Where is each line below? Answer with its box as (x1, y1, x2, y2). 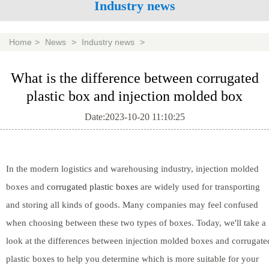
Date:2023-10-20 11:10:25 (84, 111, 185, 122)
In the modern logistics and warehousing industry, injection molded (6, 163, 259, 174)
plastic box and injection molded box (26, 88, 243, 104)
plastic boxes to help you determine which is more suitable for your (6, 253, 259, 264)
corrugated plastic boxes (47, 181, 138, 192)
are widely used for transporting (138, 181, 260, 192)
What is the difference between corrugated (10, 70, 259, 86)
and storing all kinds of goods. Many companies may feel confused (6, 199, 258, 210)
